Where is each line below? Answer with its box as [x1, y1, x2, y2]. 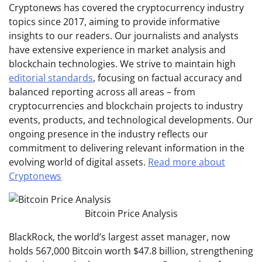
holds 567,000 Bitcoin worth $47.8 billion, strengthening [9, 244, 253, 257]
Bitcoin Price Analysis [84, 206, 178, 220]
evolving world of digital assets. [9, 155, 148, 168]
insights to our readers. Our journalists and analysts [9, 29, 239, 42]
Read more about [148, 155, 225, 168]
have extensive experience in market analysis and [9, 43, 226, 56]
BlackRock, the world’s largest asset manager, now [9, 230, 230, 243]
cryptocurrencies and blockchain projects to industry [9, 99, 243, 112]
